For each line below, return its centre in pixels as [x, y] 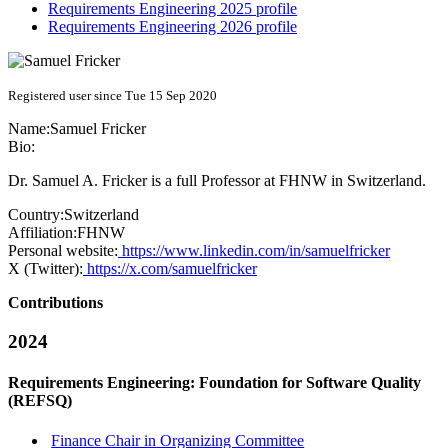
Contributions [55, 303]
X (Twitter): [45, 269]
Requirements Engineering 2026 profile [172, 27]
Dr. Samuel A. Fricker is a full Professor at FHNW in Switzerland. [217, 181]
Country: [36, 215]
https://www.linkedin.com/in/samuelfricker [254, 251]
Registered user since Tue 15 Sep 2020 [112, 96]
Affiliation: [42, 233]
